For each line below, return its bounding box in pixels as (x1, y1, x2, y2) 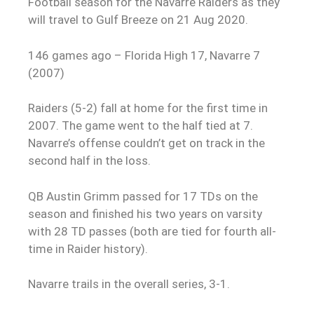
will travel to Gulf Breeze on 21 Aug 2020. (28, 13, 248, 27)
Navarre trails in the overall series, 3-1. (28, 277, 230, 292)
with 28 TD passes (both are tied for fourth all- (28, 224, 276, 238)
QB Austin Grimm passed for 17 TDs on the (28, 189, 258, 203)
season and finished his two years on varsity (28, 206, 262, 221)
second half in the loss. (28, 153, 151, 168)
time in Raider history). (28, 241, 148, 256)
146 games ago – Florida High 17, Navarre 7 (28, 48, 260, 62)
